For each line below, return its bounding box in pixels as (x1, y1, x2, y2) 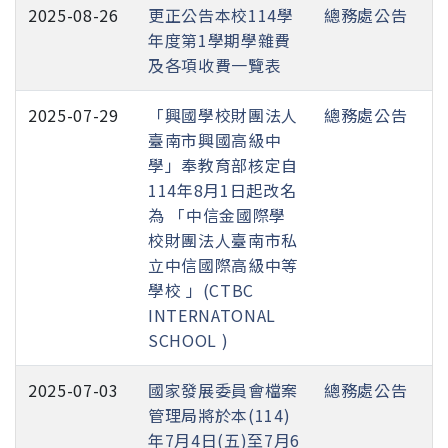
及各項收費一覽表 (148, 52, 282, 77)
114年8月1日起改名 (148, 177, 297, 202)
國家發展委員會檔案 (148, 377, 298, 402)
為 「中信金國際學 (148, 202, 286, 227)
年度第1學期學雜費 (148, 27, 291, 52)
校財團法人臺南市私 (148, 227, 298, 252)
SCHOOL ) (148, 327, 229, 352)
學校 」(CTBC (148, 277, 254, 302)
